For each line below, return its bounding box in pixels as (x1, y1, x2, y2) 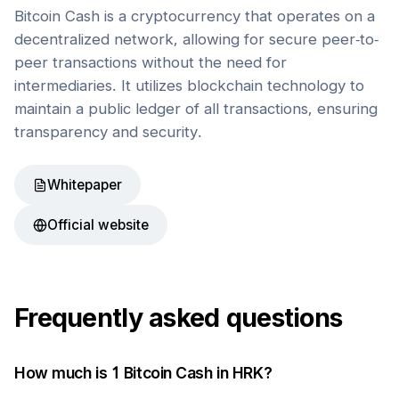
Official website (47, 216, 149, 233)
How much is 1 (14, 363, 124, 382)
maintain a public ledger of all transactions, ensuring (14, 100, 378, 118)
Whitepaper (47, 176, 122, 193)
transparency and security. (14, 123, 202, 141)
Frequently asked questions (14, 302, 343, 333)
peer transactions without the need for (14, 53, 287, 71)
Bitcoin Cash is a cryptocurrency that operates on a (14, 7, 375, 25)
